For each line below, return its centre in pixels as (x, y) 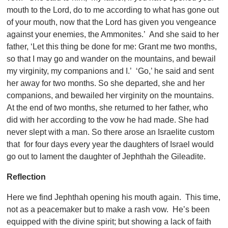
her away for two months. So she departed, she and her (106, 83)
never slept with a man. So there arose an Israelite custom (111, 132)
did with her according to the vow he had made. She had (108, 120)
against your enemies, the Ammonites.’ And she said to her (113, 35)
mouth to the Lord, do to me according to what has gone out (113, 10)
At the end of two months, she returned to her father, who (108, 108)
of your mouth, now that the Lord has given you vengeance (112, 22)
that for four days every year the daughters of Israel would (110, 145)
